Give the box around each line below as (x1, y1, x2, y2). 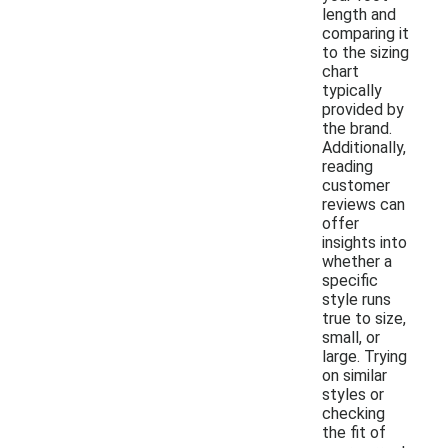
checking (322, 403, 385, 423)
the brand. (322, 118, 392, 138)
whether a (322, 251, 392, 271)
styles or (322, 384, 384, 404)
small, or (322, 327, 380, 347)
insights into (322, 232, 407, 252)
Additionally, (322, 137, 406, 157)
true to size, (322, 308, 406, 328)
